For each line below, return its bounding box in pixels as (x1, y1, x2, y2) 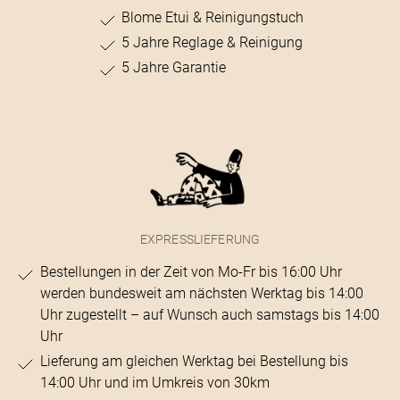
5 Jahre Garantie (121, 58, 227, 76)
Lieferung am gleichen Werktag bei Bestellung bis (39, 352, 348, 370)
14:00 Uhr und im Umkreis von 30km (39, 373, 270, 391)
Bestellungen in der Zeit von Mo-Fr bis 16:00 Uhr (39, 262, 342, 280)
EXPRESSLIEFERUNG (139, 231, 261, 246)
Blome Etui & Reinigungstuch (121, 8, 304, 26)
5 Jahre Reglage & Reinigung (121, 33, 304, 51)
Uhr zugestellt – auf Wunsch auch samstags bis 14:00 (39, 305, 379, 323)
